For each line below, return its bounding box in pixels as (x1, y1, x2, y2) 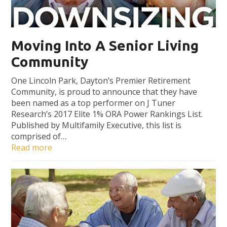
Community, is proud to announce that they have (11, 86, 198, 97)
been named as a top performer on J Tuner (11, 97, 176, 108)
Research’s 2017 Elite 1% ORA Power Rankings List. (11, 108, 203, 120)
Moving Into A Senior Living (11, 37, 199, 53)
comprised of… (11, 130, 67, 142)
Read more (11, 141, 53, 153)
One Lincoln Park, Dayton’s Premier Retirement (11, 74, 191, 86)
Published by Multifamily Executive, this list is (11, 119, 182, 131)
